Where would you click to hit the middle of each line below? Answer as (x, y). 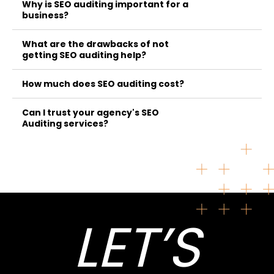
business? (46, 15)
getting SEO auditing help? (84, 55)
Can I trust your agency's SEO (91, 112)
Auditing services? (65, 123)
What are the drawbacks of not (96, 44)
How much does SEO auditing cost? (103, 83)
